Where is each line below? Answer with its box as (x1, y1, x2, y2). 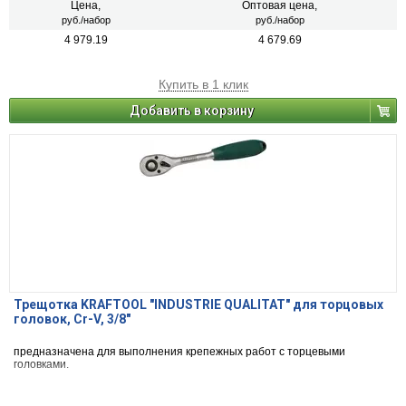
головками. (14, 358, 69, 372)
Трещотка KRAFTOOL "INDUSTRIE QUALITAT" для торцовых (14, 297, 383, 313)
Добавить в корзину (130, 103, 254, 119)
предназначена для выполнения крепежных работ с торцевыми (14, 345, 345, 359)
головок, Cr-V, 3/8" (14, 312, 130, 327)
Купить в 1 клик (158, 77, 248, 92)
